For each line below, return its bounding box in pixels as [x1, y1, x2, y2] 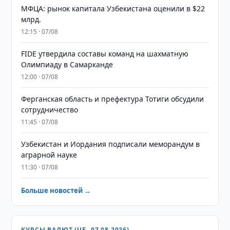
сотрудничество [21, 105, 79, 114]
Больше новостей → [21, 186, 91, 195]
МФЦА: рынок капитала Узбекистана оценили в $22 [21, 4, 205, 13]
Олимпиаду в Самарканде [21, 60, 113, 69]
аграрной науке [21, 150, 78, 160]
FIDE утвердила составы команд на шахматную [21, 49, 189, 59]
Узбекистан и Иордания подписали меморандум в [21, 139, 200, 149]
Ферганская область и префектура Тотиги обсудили [21, 94, 204, 104]
